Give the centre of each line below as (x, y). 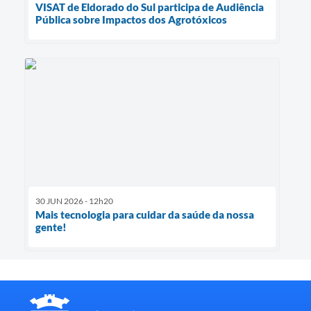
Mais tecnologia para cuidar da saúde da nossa (145, 214)
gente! (51, 227)
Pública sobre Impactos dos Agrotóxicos (131, 20)
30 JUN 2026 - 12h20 (74, 201)
